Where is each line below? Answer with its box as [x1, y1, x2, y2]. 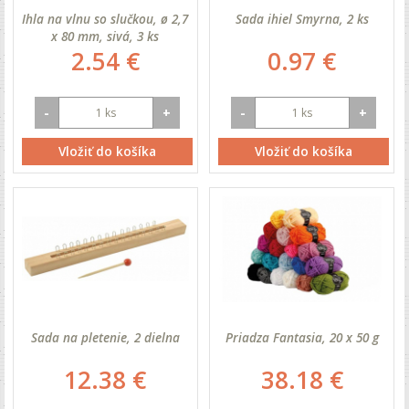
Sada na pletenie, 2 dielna [30, 329, 180, 347]
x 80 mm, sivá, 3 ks [51, 26, 160, 45]
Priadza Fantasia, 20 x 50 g [225, 329, 379, 347]
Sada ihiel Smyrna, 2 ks [235, 9, 369, 27]
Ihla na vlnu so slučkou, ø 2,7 [22, 9, 189, 27]
